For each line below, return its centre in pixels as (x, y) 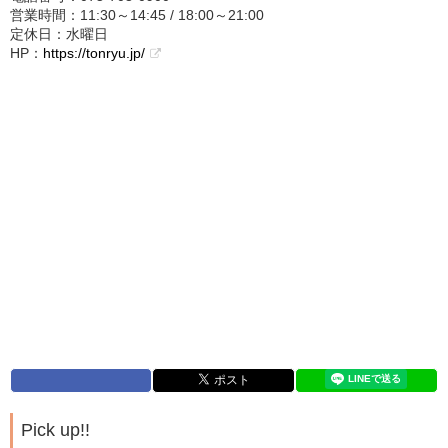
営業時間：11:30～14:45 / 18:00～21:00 (137, 15)
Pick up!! (55, 430)
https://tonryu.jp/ (94, 53)
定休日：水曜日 (59, 34)
